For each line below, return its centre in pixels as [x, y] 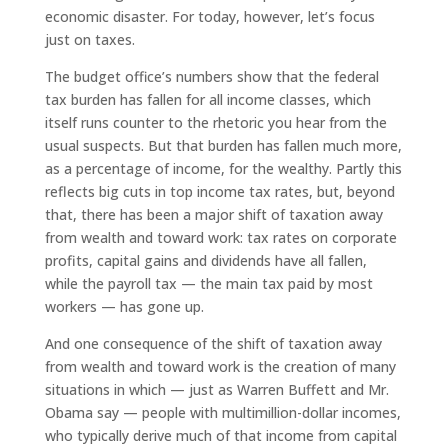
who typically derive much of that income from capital [220, 435]
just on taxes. [89, 39]
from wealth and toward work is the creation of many [220, 366]
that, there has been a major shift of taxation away [213, 214]
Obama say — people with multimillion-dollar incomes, [222, 412]
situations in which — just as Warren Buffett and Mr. [216, 389]
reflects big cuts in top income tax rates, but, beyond [219, 191]
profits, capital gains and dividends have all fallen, [205, 260]
